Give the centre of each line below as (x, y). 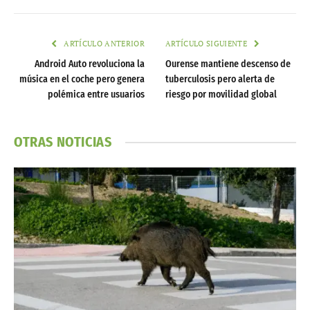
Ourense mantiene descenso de (228, 64)
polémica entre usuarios (96, 95)
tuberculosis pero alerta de (220, 80)
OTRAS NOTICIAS (63, 142)
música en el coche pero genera (82, 80)
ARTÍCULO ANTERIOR (103, 44)
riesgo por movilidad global (221, 95)
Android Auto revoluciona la (90, 64)
